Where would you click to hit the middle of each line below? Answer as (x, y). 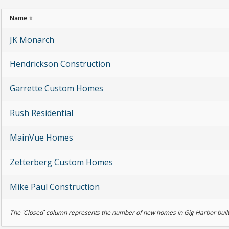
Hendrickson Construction (60, 64)
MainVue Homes (41, 137)
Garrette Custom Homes (56, 88)
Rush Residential (41, 113)
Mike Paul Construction (55, 186)
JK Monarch (32, 40)
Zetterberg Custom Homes (61, 162)
